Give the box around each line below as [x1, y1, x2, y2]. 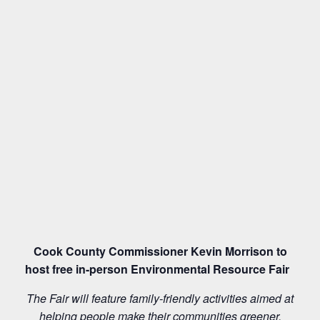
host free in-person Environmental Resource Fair [25, 261, 292, 277]
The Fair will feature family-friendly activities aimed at [26, 290, 294, 306]
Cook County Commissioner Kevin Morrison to [33, 243, 287, 259]
